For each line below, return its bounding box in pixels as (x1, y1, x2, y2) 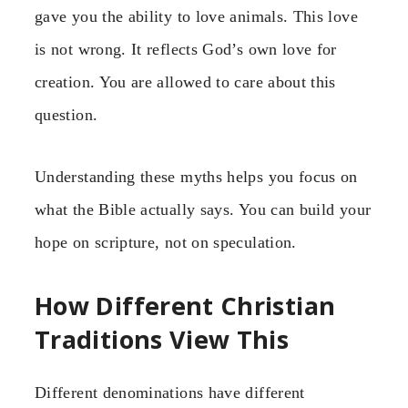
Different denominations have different (35, 383, 305, 403)
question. (35, 106, 98, 125)
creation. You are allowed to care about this (35, 73, 336, 92)
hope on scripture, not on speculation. (35, 233, 297, 252)
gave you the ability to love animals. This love (35, 7, 358, 26)
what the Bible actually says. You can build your (35, 200, 372, 219)
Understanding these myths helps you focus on (35, 168, 358, 187)
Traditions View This (35, 321, 290, 356)
